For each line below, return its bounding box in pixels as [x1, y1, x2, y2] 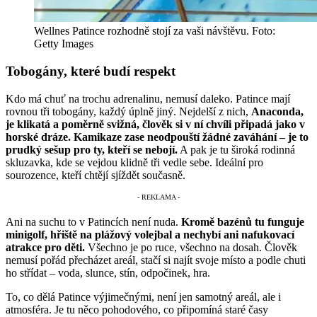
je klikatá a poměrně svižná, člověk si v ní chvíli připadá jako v [6, 117, 305, 130]
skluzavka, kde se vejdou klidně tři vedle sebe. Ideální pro [6, 156, 263, 168]
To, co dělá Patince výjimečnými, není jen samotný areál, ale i [6, 291, 281, 304]
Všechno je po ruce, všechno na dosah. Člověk [85, 241, 297, 254]
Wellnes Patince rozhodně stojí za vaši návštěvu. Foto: [34, 25, 275, 38]
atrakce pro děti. [6, 241, 85, 254]
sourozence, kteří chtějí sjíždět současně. [6, 168, 185, 181]
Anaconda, [251, 105, 304, 117]
